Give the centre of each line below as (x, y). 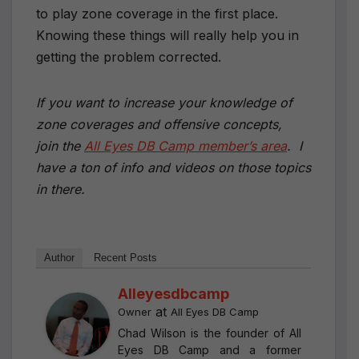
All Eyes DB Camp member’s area (186, 145)
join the (60, 145)
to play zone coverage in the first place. (159, 13)
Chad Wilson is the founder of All (210, 333)
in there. (65, 189)
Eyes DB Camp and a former (210, 349)
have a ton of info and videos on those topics (173, 167)
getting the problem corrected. (129, 56)
